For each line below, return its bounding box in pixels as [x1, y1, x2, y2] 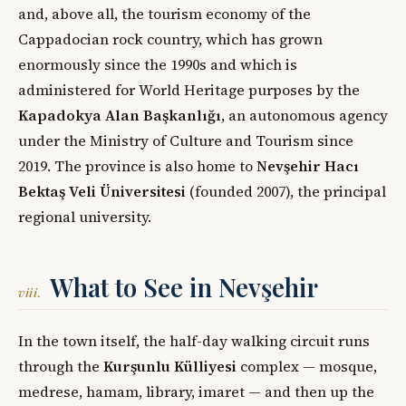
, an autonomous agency [221, 105, 388, 126]
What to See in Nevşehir [50, 271, 318, 304]
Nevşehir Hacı [256, 156, 359, 177]
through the [18, 356, 103, 377]
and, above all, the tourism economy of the [18, 4, 311, 24]
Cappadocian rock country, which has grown [18, 29, 323, 50]
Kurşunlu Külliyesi [103, 356, 237, 377]
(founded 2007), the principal [186, 181, 386, 202]
